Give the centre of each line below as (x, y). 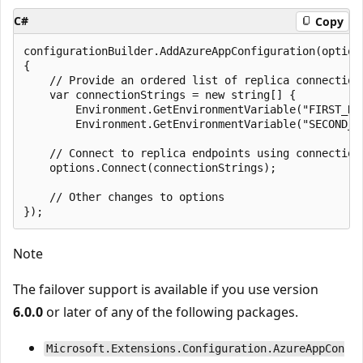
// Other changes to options (124, 197)
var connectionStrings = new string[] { (160, 95)
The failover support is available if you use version (166, 290)
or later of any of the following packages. (171, 312)
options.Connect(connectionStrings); (150, 168)
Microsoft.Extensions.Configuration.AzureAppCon (195, 349)
